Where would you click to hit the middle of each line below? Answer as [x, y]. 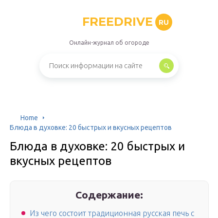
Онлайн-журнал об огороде [109, 43]
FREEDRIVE [118, 22]
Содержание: [109, 195]
